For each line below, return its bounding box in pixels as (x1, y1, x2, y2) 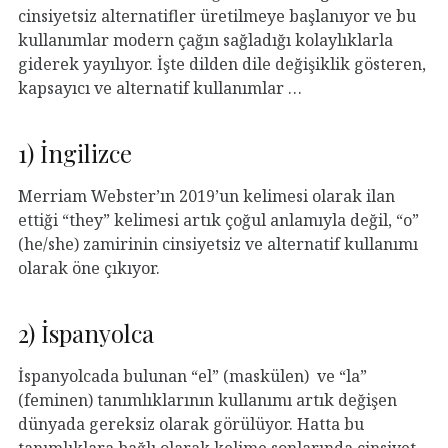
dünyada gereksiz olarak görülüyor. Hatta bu (18, 412, 364, 435)
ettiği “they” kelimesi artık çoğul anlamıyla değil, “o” (18, 208, 419, 231)
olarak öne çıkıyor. (18, 256, 160, 279)
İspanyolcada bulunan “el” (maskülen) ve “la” (18, 364, 367, 387)
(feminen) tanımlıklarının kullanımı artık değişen (18, 388, 397, 411)
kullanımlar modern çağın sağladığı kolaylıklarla (18, 28, 393, 51)
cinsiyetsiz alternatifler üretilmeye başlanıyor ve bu (18, 4, 416, 27)
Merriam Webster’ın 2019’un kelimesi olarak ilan (18, 184, 395, 207)
